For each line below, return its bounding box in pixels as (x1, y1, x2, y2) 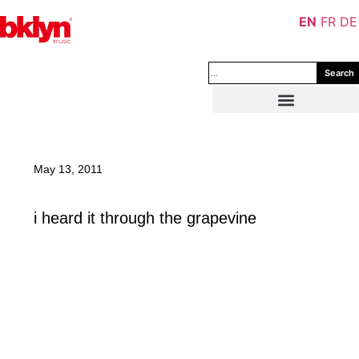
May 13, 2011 (34, 163, 103, 175)
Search (325, 67, 354, 79)
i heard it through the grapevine (34, 209, 257, 227)
